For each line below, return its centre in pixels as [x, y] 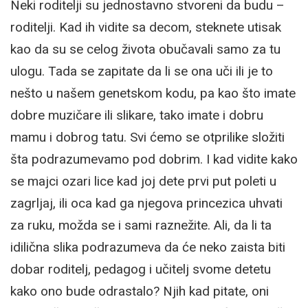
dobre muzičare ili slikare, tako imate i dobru [137, 115]
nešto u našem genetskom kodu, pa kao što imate [153, 93]
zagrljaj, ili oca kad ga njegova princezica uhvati [146, 203]
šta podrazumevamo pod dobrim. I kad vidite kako [154, 159]
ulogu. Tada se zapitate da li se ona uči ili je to [142, 71]
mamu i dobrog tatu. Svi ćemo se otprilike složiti [147, 137]
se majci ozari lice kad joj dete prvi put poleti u [143, 181]
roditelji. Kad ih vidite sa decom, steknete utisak [146, 27]
